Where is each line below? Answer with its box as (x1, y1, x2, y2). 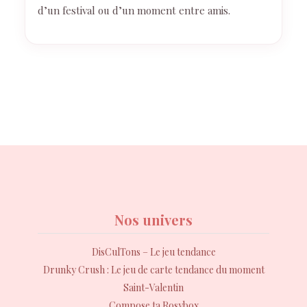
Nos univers (114, 210, 193, 230)
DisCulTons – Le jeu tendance (91, 245, 216, 259)
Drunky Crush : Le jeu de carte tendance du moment (42, 263, 265, 277)
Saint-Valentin (123, 281, 184, 295)
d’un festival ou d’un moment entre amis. (38, 3, 230, 18)
